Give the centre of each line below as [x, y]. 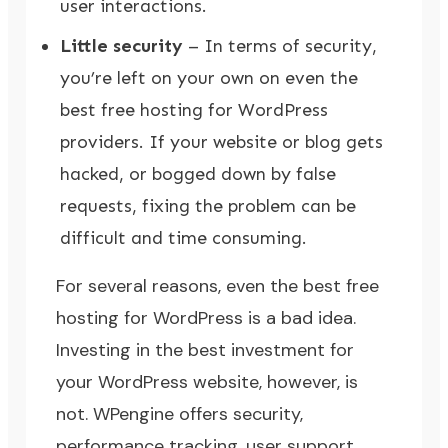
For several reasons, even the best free [218, 286]
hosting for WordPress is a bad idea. [206, 318]
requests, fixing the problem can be [208, 206]
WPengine [134, 414]
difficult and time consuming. [184, 238]
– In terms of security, [280, 46]
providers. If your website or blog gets [222, 142]
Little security [122, 46]
